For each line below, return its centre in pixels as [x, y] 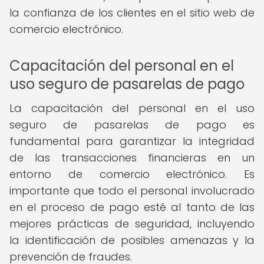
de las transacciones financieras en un [132, 158]
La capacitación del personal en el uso [132, 108]
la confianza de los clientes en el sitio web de [132, 13]
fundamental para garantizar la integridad [132, 141]
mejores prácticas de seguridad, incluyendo [132, 224]
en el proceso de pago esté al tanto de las [132, 207]
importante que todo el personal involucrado [132, 191]
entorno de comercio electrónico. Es [132, 174]
